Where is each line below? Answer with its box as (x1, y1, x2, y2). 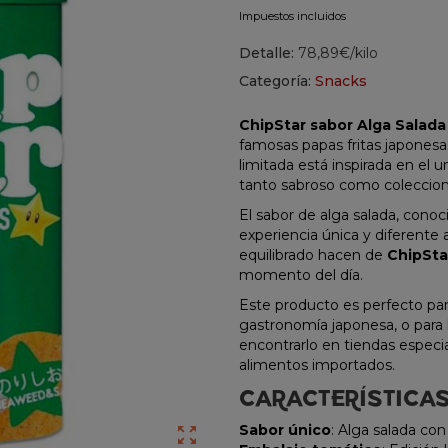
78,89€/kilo (294, 44, 378, 62)
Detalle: (239, 44, 294, 62)
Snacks (315, 72, 367, 90)
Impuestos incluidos (239, 9, 346, 23)
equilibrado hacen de (239, 246, 387, 264)
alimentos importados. (239, 356, 395, 374)
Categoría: (239, 72, 315, 90)
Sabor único (239, 421, 331, 439)
